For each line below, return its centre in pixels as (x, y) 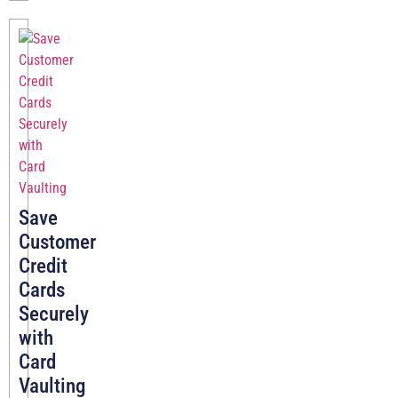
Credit (43, 266)
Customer (57, 242)
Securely (54, 314)
